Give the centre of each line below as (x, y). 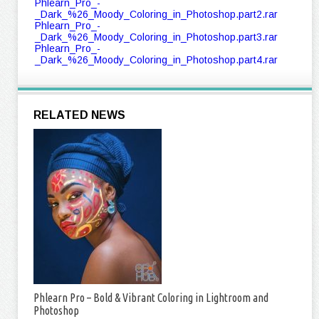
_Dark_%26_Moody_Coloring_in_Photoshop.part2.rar (156, 14)
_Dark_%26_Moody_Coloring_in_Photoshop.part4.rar (156, 60)
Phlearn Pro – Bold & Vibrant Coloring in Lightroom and (151, 298)
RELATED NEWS (79, 115)
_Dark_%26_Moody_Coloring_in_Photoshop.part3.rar (156, 37)
